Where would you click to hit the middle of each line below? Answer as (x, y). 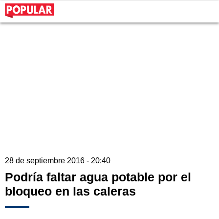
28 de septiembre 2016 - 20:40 (58, 161)
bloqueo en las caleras (70, 191)
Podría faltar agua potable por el (98, 177)
